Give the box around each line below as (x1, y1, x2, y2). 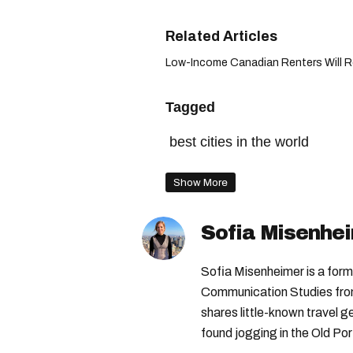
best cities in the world (169, 133, 309, 150)
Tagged (165, 98, 215, 115)
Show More (173, 176, 228, 188)
